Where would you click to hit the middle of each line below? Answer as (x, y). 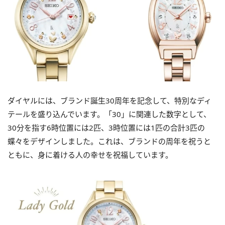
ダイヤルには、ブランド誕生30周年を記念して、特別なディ (109, 100)
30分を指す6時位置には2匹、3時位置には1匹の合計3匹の (106, 127)
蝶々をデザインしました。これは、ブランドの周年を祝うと (109, 141)
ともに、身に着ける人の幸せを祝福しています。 (90, 154)
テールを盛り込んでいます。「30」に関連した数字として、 (109, 114)
